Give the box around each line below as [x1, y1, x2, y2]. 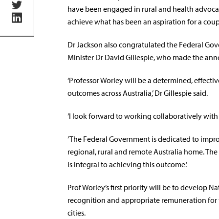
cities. [67, 208, 86, 218]
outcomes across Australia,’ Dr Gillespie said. [67, 88, 208, 98]
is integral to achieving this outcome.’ [67, 159, 187, 169]
